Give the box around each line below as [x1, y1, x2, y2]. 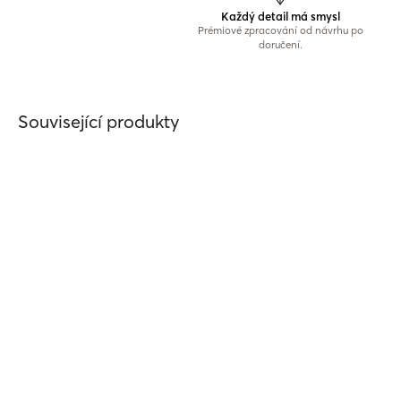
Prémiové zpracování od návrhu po [197, 24, 363, 37]
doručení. [258, 38, 303, 51]
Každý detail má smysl [220, 9, 340, 23]
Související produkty [18, 110, 180, 132]
